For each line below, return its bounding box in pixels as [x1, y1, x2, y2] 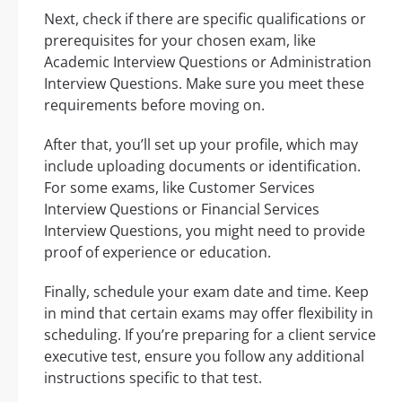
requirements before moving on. [44, 94, 265, 115]
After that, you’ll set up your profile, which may [44, 134, 358, 154]
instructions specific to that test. [44, 367, 262, 388]
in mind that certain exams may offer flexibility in [44, 302, 373, 323]
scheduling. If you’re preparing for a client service [44, 324, 376, 345]
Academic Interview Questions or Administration [44, 51, 371, 72]
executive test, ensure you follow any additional [44, 345, 364, 366]
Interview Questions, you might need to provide [44, 220, 365, 240]
